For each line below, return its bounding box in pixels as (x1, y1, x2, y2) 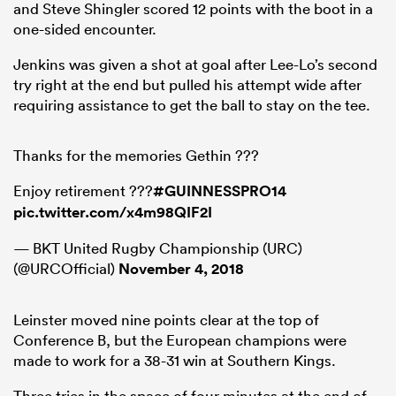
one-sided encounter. (13, 19, 156, 39)
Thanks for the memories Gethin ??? (13, 146, 259, 165)
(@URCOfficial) (13, 259, 118, 278)
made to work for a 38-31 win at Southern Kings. (13, 351, 336, 370)
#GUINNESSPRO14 (153, 181, 286, 202)
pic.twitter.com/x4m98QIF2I (13, 202, 212, 223)
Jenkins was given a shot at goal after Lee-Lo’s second (13, 55, 377, 74)
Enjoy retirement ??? (13, 181, 153, 201)
